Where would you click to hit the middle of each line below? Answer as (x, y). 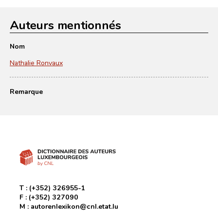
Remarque (26, 91)
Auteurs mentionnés (65, 25)
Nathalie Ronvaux (36, 63)
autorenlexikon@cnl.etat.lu (74, 206)
